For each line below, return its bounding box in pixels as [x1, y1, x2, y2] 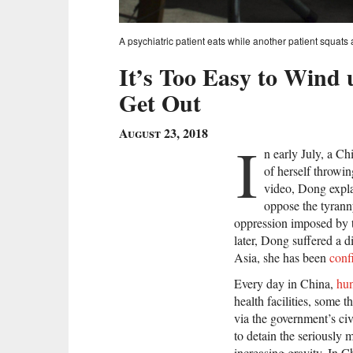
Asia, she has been [234, 249, 329, 266]
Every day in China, [234, 275, 336, 292]
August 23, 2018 [119, 124, 208, 143]
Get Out [119, 85, 201, 121]
